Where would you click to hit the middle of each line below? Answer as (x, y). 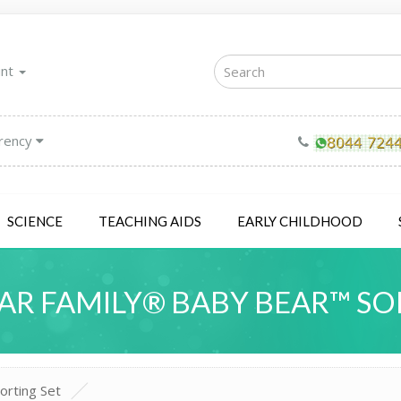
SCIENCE (35, 221)
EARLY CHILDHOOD (300, 221)
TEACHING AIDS (150, 221)
